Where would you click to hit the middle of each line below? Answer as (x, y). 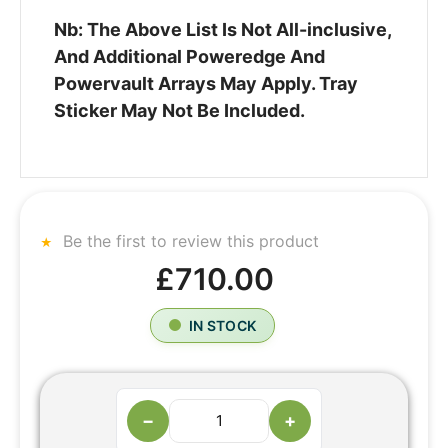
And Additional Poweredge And (189, 57)
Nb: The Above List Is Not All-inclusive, (222, 30)
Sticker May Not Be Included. (179, 111)
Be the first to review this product (188, 240)
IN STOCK (222, 325)
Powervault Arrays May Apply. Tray (205, 84)
